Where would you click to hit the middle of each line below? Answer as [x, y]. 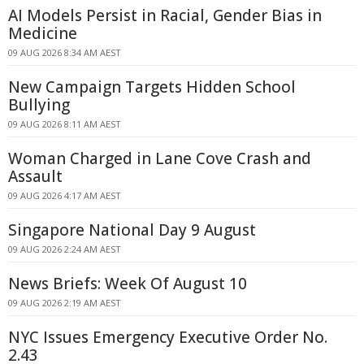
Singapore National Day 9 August [132, 230]
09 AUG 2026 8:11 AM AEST [65, 124]
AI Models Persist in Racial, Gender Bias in [165, 15]
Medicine [43, 33]
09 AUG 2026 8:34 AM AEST [65, 52]
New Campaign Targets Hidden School [152, 87]
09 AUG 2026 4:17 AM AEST [65, 195]
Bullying [39, 105]
